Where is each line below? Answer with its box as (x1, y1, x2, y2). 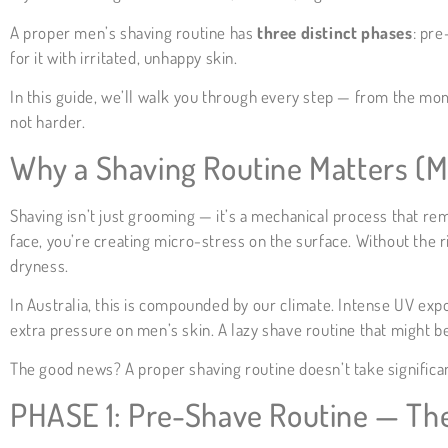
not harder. (10, 111, 86, 133)
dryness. (10, 254, 69, 276)
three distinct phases (257, 21, 413, 43)
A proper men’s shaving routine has (10, 21, 257, 43)
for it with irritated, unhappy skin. (10, 46, 238, 68)
